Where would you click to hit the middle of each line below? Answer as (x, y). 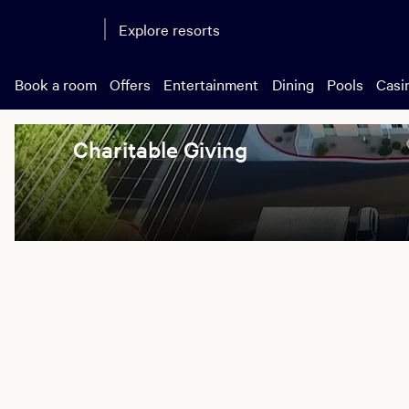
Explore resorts (169, 29)
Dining (293, 84)
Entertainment (211, 84)
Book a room (56, 84)
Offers (131, 84)
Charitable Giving (160, 149)
